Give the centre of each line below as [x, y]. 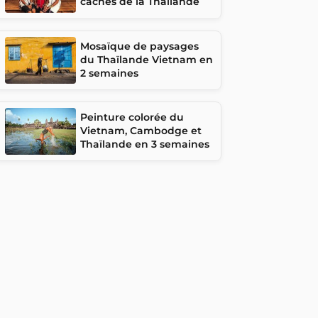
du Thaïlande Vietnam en [147, 59]
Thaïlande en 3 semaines [145, 144]
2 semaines [109, 73]
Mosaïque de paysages [139, 46]
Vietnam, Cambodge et [141, 130]
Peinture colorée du [132, 117]
